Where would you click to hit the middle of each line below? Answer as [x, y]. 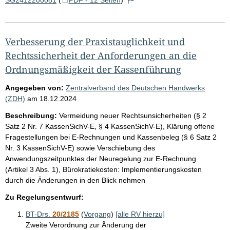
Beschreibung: [31, 115]
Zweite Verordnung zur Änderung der [86, 225]
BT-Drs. [39, 214]
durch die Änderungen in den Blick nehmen [75, 180]
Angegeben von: [34, 88]
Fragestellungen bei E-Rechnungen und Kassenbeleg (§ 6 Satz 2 [111, 137]
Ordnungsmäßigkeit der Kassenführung [93, 69]
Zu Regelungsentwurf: [44, 197]
